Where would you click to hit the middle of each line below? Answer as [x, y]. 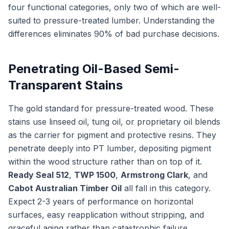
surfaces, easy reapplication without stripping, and [106, 215]
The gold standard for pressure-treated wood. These [111, 108]
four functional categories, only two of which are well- [114, 7]
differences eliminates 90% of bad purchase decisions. [114, 34]
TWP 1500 [95, 175]
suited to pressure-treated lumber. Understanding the [111, 20]
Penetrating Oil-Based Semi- [94, 69]
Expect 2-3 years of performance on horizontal [101, 201]
